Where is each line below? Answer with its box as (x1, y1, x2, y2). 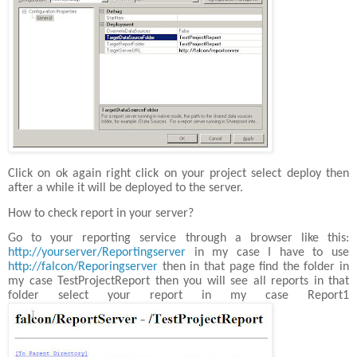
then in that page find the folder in (158, 260, 349, 273)
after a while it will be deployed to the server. (8, 182, 243, 195)
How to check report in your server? (8, 206, 194, 220)
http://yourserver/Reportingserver (8, 245, 186, 259)
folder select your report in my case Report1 (8, 288, 349, 302)
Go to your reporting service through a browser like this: (8, 231, 349, 245)
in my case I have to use (186, 245, 349, 259)
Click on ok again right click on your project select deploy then (8, 167, 349, 181)
